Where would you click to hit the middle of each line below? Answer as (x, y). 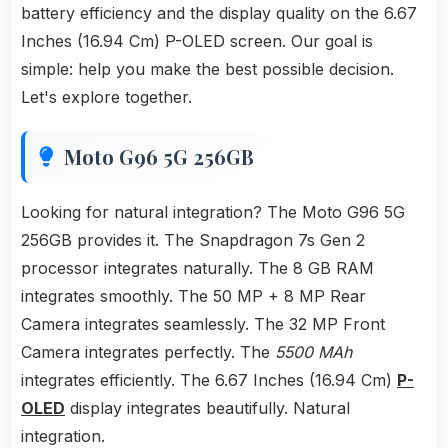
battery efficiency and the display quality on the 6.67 (219, 13)
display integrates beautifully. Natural (207, 408)
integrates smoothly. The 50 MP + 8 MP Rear (193, 296)
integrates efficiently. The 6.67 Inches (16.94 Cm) (209, 380)
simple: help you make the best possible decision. (207, 69)
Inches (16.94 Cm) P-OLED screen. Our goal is (197, 41)
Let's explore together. (106, 97)
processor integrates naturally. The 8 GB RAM (197, 268)
